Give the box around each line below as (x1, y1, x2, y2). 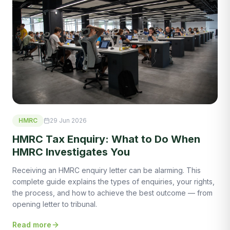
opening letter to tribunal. (12, 200, 97, 209)
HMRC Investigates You (12, 146, 130, 159)
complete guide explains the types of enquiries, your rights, (12, 177, 215, 186)
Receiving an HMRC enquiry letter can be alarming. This (12, 166, 201, 175)
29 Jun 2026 (50, 117, 87, 125)
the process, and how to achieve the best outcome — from (12, 188, 213, 198)
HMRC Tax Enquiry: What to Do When (12, 133, 200, 146)
